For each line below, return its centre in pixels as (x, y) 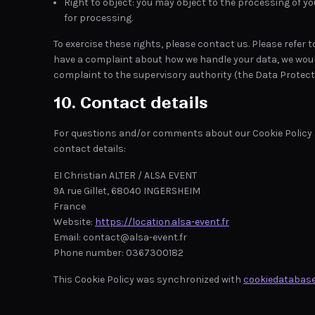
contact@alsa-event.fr (135, 237)
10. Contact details (131, 103)
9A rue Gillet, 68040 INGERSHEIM (127, 191)
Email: (68, 237)
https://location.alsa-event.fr (162, 222)
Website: (74, 222)
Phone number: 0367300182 (118, 253)
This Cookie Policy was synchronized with (148, 279)
